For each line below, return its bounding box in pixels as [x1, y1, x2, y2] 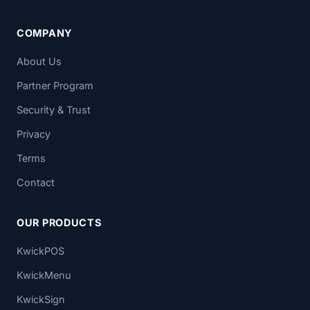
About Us [17, 55, 62, 68]
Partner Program [17, 80, 93, 92]
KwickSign [17, 293, 65, 306]
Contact [17, 176, 55, 189]
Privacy [17, 128, 51, 140]
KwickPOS [17, 245, 64, 257]
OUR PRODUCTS [17, 217, 102, 229]
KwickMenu [17, 269, 71, 282]
